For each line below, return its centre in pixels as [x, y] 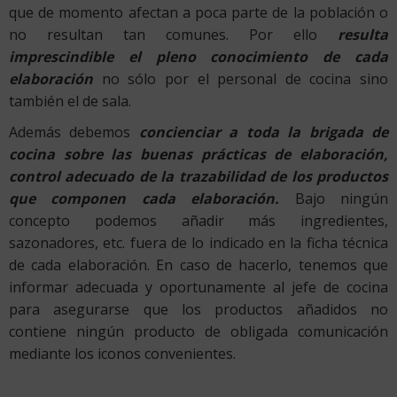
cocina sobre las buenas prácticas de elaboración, [198, 154]
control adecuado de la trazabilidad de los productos [198, 176]
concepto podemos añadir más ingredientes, [198, 220]
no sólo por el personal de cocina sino [245, 78]
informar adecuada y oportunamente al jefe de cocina [198, 287]
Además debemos [74, 132]
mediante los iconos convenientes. [122, 353]
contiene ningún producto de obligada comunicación [198, 331]
